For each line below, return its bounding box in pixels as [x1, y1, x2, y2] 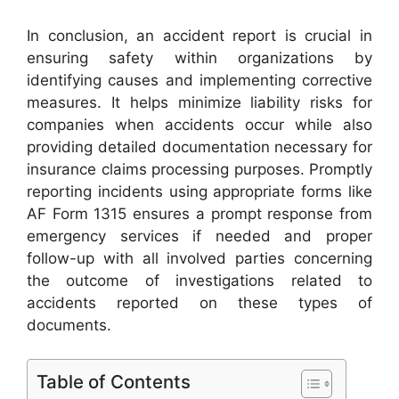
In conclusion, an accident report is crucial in [27, 26, 372, 45]
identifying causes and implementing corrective [27, 70, 372, 89]
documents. [27, 315, 111, 334]
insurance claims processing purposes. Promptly [27, 159, 372, 178]
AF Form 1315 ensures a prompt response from [27, 204, 372, 223]
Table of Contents [37, 370, 191, 393]
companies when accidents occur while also [27, 115, 372, 134]
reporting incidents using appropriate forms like [27, 182, 372, 200]
